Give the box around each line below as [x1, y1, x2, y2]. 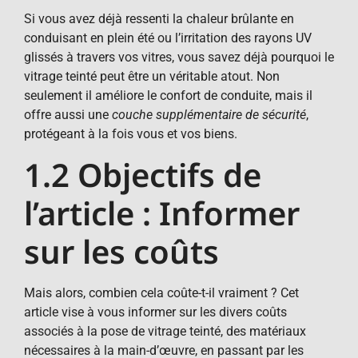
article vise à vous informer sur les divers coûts [24, 304, 287, 320]
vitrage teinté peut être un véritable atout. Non [24, 69, 280, 85]
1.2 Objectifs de [24, 152, 261, 197]
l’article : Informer [24, 190, 300, 235]
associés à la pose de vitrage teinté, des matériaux [24, 323, 306, 339]
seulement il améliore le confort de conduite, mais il [24, 88, 312, 104]
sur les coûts [24, 229, 219, 273]
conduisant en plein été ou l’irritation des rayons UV [24, 30, 312, 46]
